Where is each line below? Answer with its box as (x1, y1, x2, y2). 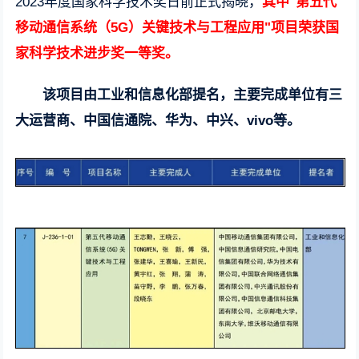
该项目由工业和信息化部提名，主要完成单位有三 (42, 87, 343, 103)
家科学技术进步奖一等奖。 (15, 46, 179, 61)
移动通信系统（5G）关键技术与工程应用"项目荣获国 (15, 20, 340, 35)
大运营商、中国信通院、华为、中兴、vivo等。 (15, 113, 301, 128)
